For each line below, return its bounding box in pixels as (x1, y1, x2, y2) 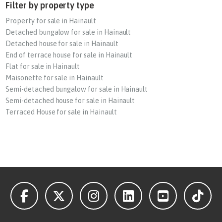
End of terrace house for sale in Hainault (5, 51, 133, 59)
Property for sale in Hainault (5, 17, 96, 25)
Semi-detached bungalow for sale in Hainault (5, 85, 148, 93)
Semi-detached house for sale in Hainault (5, 97, 135, 105)
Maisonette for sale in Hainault (5, 74, 104, 82)
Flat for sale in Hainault (5, 62, 80, 70)
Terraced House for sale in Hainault (5, 108, 117, 116)
